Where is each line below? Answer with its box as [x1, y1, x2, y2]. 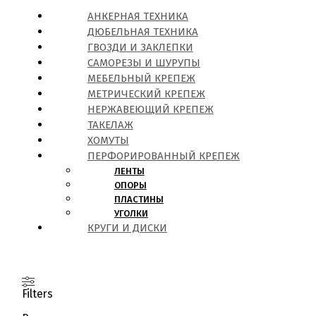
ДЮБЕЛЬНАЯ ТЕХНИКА [87, 25, 198, 38]
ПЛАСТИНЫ [114, 193, 164, 205]
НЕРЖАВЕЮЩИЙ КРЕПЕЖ [87, 102, 214, 116]
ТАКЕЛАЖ [87, 118, 133, 131]
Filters [22, 287, 54, 301]
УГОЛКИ [114, 207, 148, 219]
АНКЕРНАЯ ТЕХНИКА [87, 9, 188, 23]
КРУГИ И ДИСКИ [87, 221, 167, 234]
